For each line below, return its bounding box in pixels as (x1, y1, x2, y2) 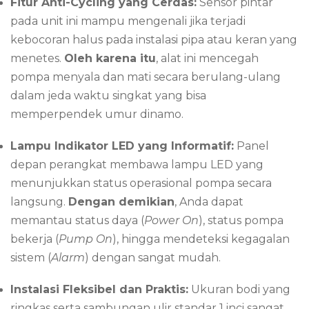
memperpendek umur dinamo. (10, 108, 183, 121)
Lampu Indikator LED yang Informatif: (10, 139, 234, 152)
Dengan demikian (68, 195, 175, 208)
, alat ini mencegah (156, 52, 259, 66)
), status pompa (199, 213, 283, 227)
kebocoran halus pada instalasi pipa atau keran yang (10, 33, 297, 47)
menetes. (10, 52, 64, 66)
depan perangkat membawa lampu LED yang (10, 157, 263, 171)
